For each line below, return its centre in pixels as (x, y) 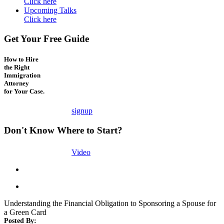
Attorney (16, 83)
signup (82, 111)
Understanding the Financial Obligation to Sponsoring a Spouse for (110, 203)
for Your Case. (24, 91)
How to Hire (21, 59)
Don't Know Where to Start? (63, 130)
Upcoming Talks (50, 10)
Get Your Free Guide (46, 39)
